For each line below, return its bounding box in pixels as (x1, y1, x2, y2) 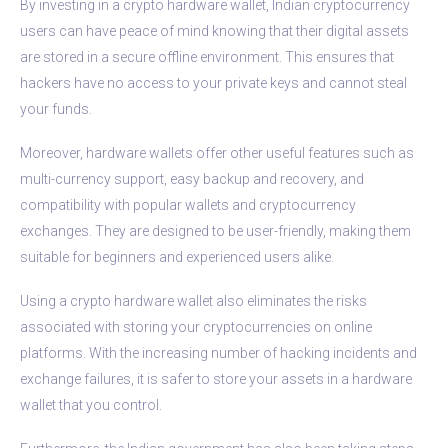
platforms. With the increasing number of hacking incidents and (20, 344, 417, 361)
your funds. (20, 100, 92, 117)
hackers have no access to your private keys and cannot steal (20, 74, 407, 91)
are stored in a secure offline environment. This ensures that (20, 48, 394, 65)
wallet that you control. (20, 396, 162, 413)
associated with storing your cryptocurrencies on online (20, 318, 372, 335)
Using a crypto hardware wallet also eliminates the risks (20, 292, 367, 309)
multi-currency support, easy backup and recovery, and (20, 170, 364, 187)
